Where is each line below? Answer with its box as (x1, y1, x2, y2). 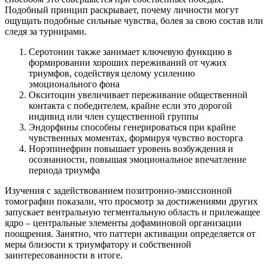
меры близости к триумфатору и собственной (5, 239, 191, 250)
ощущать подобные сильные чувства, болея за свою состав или (5, 16, 263, 26)
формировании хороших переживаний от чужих (29, 57, 227, 68)
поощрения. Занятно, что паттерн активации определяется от (5, 229, 255, 239)
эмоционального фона (29, 79, 120, 90)
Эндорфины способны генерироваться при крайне (29, 122, 236, 133)
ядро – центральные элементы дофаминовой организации (5, 218, 242, 229)
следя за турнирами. (5, 26, 87, 37)
